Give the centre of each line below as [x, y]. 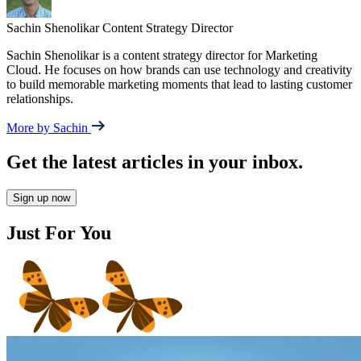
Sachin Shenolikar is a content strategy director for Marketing [162, 56]
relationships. [40, 99]
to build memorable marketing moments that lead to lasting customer [179, 85]
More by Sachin [49, 128]
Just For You [59, 232]
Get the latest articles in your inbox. [155, 162]
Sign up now [41, 198]
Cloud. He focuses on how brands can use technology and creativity [179, 70]
